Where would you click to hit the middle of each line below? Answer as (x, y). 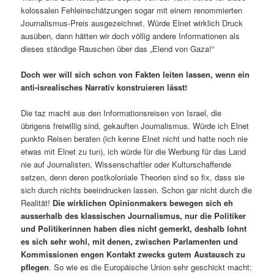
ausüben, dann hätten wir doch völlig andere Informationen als (131, 35)
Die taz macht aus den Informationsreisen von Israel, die (121, 113)
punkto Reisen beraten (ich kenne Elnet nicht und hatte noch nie (135, 138)
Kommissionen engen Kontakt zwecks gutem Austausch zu (133, 254)
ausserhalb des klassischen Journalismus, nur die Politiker (134, 215)
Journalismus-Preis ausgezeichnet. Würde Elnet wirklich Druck (132, 23)
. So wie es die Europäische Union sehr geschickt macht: (151, 267)
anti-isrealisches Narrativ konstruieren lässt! (104, 87)
